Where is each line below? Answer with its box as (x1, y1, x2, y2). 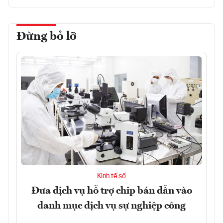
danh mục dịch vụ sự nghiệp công (37, 201, 186, 211)
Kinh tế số (97, 172, 126, 180)
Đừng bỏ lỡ (16, 31, 77, 43)
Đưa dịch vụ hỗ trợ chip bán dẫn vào (31, 186, 192, 196)
